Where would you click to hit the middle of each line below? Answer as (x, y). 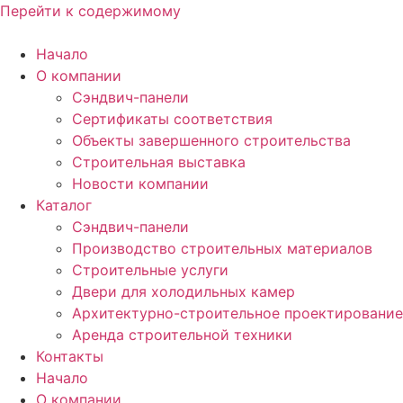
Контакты (70, 356)
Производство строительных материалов (222, 248)
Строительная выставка (159, 162)
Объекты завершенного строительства (211, 140)
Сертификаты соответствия (172, 119)
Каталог (64, 205)
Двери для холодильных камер (184, 291)
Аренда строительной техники (182, 335)
